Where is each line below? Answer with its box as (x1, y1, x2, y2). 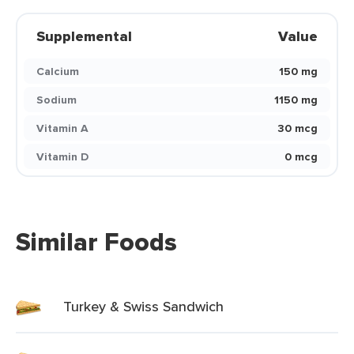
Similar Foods (16, 223, 177, 261)
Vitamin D (36, 149, 88, 164)
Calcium (36, 63, 79, 79)
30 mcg (277, 120, 318, 136)
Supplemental (36, 26, 132, 47)
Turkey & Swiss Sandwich (63, 296, 224, 316)
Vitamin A (36, 120, 88, 136)
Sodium (36, 92, 77, 107)
